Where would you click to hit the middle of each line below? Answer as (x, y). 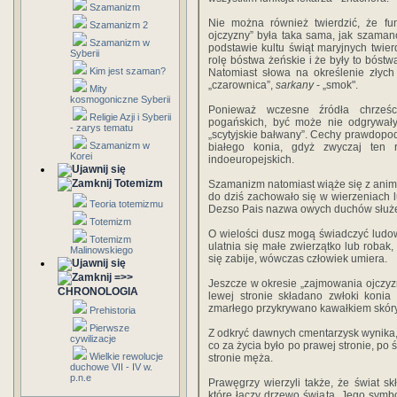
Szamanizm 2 (119, 25)
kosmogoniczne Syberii (120, 99)
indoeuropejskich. (251, 160)
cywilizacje (93, 339)
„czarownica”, (242, 85)
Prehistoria (113, 310)
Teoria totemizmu (126, 204)
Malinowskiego (101, 250)
